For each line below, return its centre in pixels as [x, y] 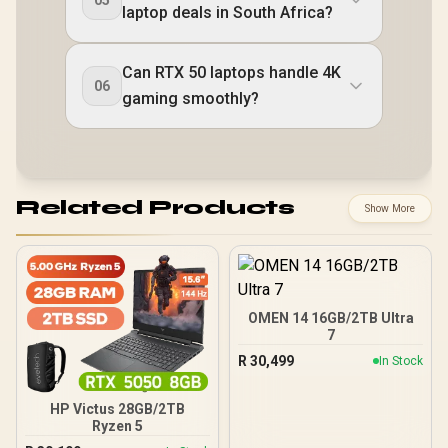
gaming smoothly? [190, 98]
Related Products [155, 208]
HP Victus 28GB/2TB [117, 408]
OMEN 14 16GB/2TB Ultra [330, 317]
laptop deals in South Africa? [227, 12]
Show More [390, 208]
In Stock [401, 361]
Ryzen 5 [117, 425]
